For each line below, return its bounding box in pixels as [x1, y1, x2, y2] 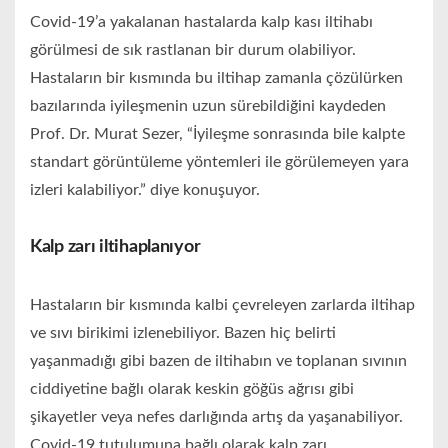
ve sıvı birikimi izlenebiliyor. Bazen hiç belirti [30, 325, 336, 342]
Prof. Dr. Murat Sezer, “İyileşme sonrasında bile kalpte [30, 126, 405, 143]
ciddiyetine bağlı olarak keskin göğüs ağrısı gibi [30, 381, 354, 398]
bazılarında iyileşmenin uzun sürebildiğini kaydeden [30, 98, 386, 115]
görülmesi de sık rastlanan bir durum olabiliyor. [30, 42, 356, 59]
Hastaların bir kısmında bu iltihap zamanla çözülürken [30, 70, 403, 87]
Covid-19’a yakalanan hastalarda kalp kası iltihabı [30, 14, 373, 31]
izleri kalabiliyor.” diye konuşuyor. [30, 182, 260, 199]
